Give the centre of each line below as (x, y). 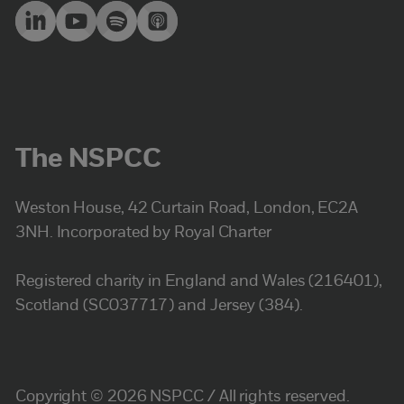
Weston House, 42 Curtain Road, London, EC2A (187, 209)
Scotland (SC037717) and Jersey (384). (159, 307)
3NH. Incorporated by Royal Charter (143, 234)
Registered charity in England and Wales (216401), (199, 282)
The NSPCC (88, 161)
